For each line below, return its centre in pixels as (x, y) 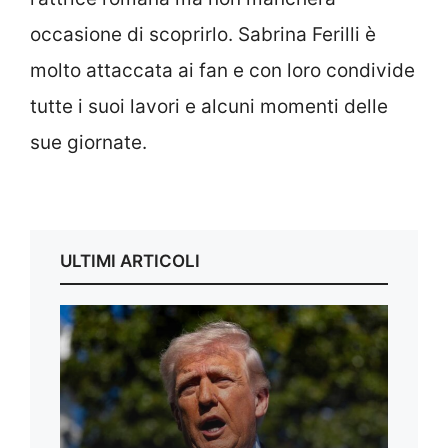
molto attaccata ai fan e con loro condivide (222, 71)
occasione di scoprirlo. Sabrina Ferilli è (203, 35)
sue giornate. (88, 143)
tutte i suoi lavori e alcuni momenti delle (209, 107)
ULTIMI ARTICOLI (130, 260)
